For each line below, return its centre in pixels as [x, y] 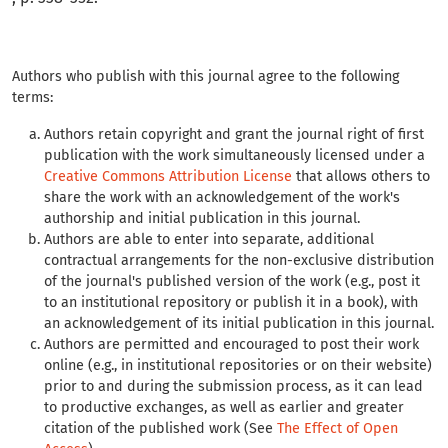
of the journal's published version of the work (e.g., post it [232, 282]
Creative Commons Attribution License [168, 177]
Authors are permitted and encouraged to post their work [231, 345]
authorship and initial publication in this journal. [202, 219]
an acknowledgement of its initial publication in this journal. [239, 324]
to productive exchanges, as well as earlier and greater [224, 408]
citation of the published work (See [160, 429]
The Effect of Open [337, 429]
